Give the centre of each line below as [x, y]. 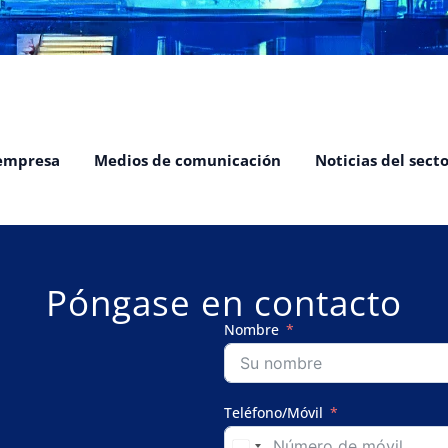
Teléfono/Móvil [273, 412]
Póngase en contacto [224, 302]
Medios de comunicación [187, 159]
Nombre [251, 329]
